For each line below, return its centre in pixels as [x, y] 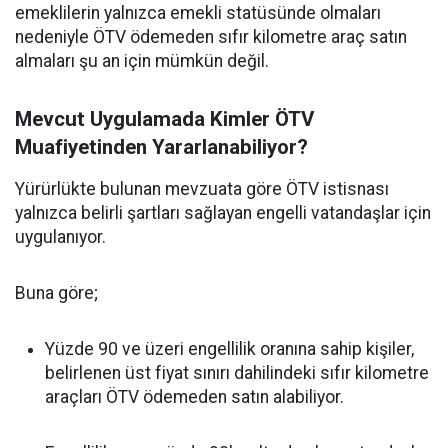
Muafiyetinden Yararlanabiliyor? [161, 147]
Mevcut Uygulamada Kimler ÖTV [164, 119]
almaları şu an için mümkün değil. [142, 61]
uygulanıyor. [60, 237]
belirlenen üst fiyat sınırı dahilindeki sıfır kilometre [237, 373]
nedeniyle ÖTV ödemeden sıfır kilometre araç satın [211, 37]
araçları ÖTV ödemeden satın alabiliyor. [194, 397]
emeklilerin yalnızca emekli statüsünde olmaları [198, 13]
